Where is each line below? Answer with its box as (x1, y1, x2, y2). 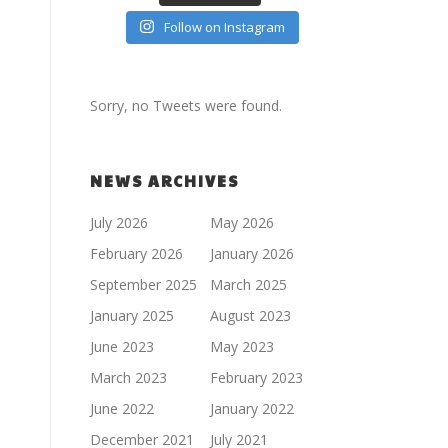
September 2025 (90, 274, 197, 294)
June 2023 (90, 336, 154, 356)
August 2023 (210, 305, 291, 325)
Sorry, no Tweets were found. (90, 95, 282, 115)
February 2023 (210, 367, 303, 387)
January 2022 (210, 398, 294, 418)
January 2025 (90, 305, 174, 325)
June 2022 (90, 398, 154, 418)
